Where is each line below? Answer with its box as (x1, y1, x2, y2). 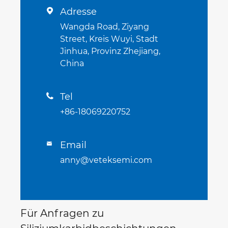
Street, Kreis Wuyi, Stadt (60, 34, 158, 44)
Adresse (60, 6, 97, 18)
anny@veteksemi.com (60, 155, 152, 165)
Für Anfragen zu (20, 207, 104, 220)
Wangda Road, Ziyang (60, 22, 149, 32)
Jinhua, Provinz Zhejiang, (60, 46, 160, 56)
